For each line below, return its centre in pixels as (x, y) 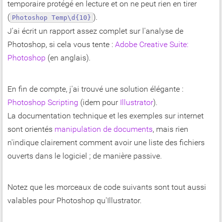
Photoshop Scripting (43, 103)
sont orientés (31, 129)
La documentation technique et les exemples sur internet (106, 116)
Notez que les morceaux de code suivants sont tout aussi (107, 187)
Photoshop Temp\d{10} (52, 18)
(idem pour (99, 103)
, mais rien (170, 129)
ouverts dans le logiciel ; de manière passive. (85, 156)
